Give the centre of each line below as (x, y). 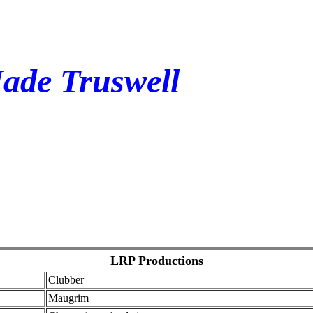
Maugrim (68, 298)
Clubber (66, 280)
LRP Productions (156, 261)
